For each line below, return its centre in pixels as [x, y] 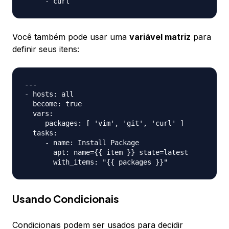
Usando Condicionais [66, 199]
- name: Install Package [82, 143]
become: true [53, 104]
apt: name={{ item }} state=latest [106, 153]
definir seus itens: [46, 49]
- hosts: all [49, 94]
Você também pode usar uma [71, 37]
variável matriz [160, 37]
